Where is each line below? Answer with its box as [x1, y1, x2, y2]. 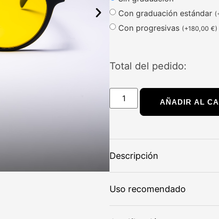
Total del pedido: [109, 60, 187, 72]
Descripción [109, 150, 158, 161]
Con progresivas [118, 22, 182, 33]
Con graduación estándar [118, 8, 215, 18]
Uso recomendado [109, 183, 186, 194]
